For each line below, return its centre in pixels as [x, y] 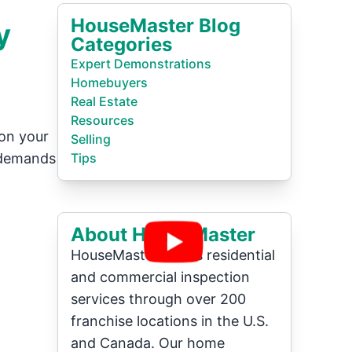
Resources [103, 120]
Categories [122, 44]
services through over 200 [159, 299]
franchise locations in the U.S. [170, 321]
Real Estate [104, 101]
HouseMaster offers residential [173, 255]
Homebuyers [110, 82]
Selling [91, 139]
